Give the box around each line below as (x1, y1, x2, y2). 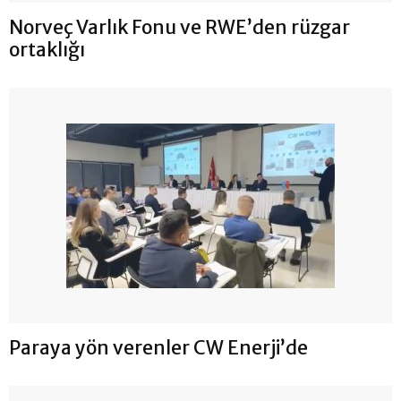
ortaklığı (9, 38, 85, 63)
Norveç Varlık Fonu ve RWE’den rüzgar (9, 15, 350, 40)
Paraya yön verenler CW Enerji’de (9, 336, 308, 361)
